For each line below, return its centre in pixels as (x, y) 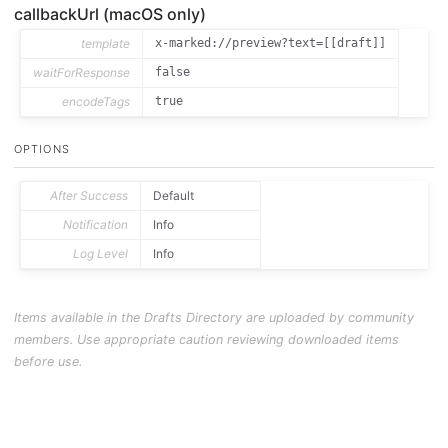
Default (174, 195)
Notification (96, 224)
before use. (48, 361)
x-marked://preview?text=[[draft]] (271, 42)
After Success (89, 195)
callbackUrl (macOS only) (110, 13)
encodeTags (96, 101)
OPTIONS (42, 148)
